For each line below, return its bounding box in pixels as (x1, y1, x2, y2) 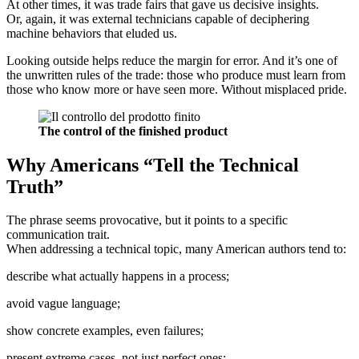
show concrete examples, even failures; (6, 324, 204, 338)
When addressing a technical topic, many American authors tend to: (6, 242, 346, 256)
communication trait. (6, 228, 110, 242)
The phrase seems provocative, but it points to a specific (6, 213, 288, 228)
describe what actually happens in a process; (6, 269, 229, 284)
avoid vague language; (6, 296, 120, 311)
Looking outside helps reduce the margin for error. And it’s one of (6, 53, 337, 67)
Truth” (6, 175, 63, 197)
